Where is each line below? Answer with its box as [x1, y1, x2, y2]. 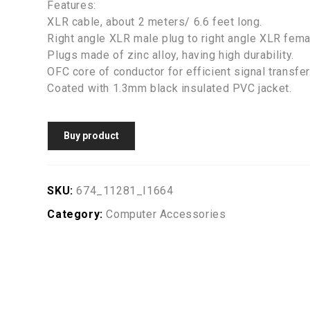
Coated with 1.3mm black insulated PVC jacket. [47, 82, 292, 95]
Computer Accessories [106, 208, 226, 221]
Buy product [64, 130, 120, 141]
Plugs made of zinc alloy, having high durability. [47, 48, 294, 62]
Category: [47, 208, 107, 221]
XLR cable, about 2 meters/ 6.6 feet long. [47, 15, 262, 28]
